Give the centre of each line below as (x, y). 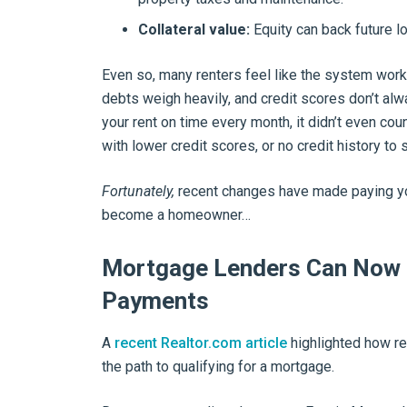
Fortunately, (138, 191)
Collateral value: (194, 30)
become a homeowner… (176, 215)
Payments (155, 301)
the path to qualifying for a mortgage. (218, 367)
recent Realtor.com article (201, 343)
